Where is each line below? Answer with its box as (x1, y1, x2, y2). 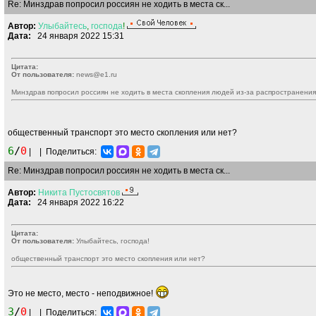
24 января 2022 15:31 (31, 31, 124, 41)
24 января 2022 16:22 (31, 197, 124, 207)
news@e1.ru (74, 71, 117, 78)
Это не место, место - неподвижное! (8, 288, 155, 298)
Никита (38, 188, 67, 197)
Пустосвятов (69, 188, 120, 197)
